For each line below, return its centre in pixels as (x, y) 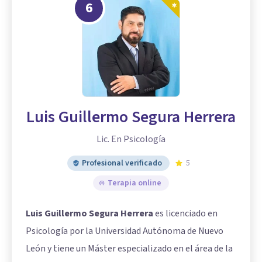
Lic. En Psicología (131, 139)
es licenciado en (185, 214)
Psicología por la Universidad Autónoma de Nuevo (125, 231)
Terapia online (135, 183)
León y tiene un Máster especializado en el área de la (129, 249)
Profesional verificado (122, 163)
